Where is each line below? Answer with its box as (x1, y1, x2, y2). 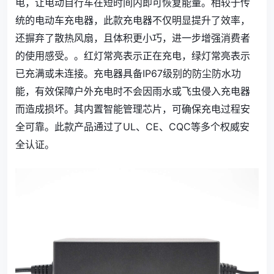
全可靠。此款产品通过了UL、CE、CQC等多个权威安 (15, 120, 250, 133)
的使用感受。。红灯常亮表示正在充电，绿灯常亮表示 (15, 50, 250, 62)
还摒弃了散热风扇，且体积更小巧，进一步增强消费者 (15, 32, 250, 45)
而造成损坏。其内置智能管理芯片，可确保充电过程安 (15, 103, 250, 116)
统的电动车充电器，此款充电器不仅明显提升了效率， (15, 14, 250, 27)
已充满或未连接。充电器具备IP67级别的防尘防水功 (15, 67, 241, 80)
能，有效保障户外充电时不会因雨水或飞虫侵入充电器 (15, 85, 250, 98)
